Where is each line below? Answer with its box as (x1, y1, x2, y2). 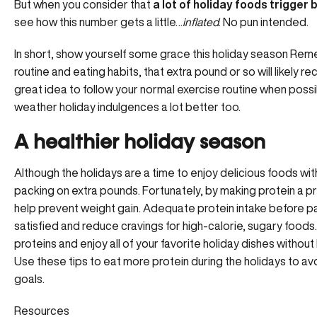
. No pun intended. (219, 16, 309, 28)
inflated (183, 16, 219, 28)
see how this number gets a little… (14, 16, 183, 28)
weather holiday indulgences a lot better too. (14, 100, 241, 113)
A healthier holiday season (14, 132, 265, 153)
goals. (14, 272, 45, 284)
